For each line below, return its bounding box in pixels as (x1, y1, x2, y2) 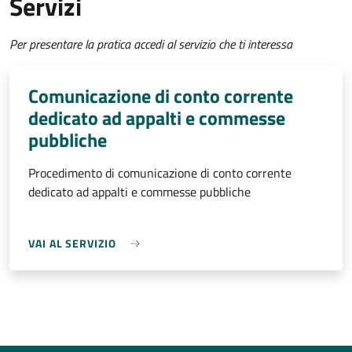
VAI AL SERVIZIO (28, 235, 116, 252)
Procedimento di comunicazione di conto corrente (28, 163, 291, 183)
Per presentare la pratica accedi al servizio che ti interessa (9, 35, 292, 54)
